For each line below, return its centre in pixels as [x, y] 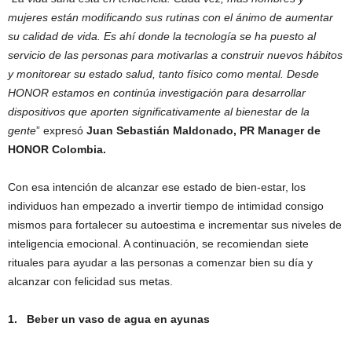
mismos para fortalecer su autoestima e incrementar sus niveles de [175, 225]
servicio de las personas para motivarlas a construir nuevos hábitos [175, 55]
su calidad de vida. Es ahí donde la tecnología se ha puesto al [162, 37]
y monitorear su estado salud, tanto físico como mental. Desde [163, 74]
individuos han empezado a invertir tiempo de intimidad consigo [166, 206]
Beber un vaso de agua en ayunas [118, 319]
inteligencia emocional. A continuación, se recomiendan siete [158, 244]
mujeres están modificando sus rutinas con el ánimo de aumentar [170, 18]
